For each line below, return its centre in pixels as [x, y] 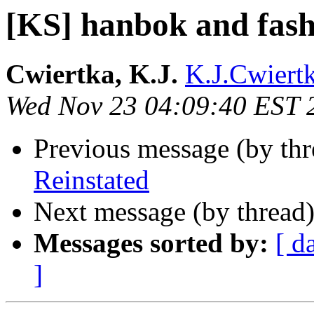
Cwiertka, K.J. [92, 74]
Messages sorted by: [151, 243]
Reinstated [91, 180]
